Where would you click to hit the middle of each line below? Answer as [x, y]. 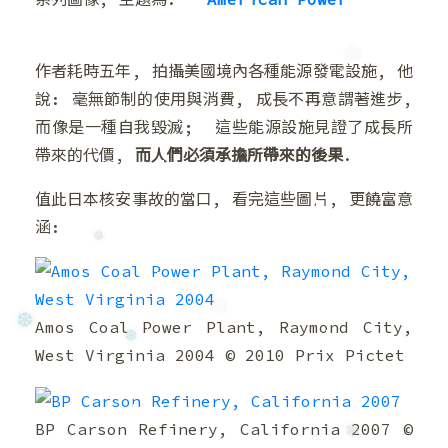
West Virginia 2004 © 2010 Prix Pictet [220, 355]
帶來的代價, [85, 155]
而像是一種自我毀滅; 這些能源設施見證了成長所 [224, 127]
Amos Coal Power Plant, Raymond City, [224, 327]
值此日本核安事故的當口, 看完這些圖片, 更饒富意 [224, 199]
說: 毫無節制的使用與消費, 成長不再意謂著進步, [224, 99]
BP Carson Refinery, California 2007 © [224, 429]
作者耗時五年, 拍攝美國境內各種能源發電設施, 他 [224, 71]
